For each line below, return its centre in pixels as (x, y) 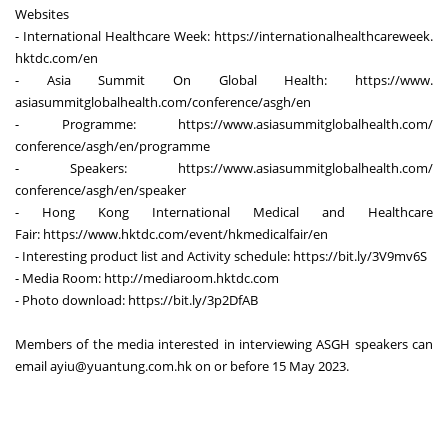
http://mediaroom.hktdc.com (191, 277)
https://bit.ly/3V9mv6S (360, 255)
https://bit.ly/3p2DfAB (193, 299)
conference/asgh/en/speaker (100, 189)
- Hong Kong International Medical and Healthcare (224, 211)
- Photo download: (71, 299)
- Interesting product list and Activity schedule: (154, 255)
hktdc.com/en (56, 57)
